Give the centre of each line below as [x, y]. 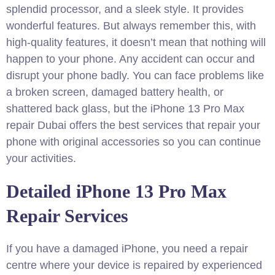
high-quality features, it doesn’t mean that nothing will [136, 42]
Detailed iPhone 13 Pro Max [116, 191]
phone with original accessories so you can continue [134, 142]
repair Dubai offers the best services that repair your [133, 125]
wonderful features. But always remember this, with [131, 26]
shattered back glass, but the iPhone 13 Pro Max [125, 109]
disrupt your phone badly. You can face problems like [135, 76]
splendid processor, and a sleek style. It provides [125, 9]
